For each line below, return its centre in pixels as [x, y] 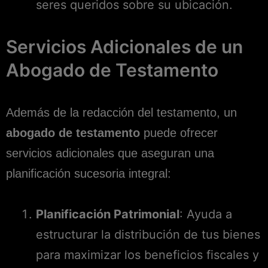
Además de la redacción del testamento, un [121, 112]
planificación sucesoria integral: [89, 173]
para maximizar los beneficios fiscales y [147, 255]
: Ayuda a [206, 214]
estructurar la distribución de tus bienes [148, 234]
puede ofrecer [179, 133]
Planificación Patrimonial [108, 214]
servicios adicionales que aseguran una [110, 153]
